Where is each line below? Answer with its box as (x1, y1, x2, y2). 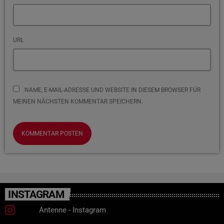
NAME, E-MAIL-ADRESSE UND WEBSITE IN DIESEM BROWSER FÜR (24, 86, 200, 93)
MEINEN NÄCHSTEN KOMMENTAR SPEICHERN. (13, 97, 143, 105)
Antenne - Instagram (38, 205, 106, 215)
